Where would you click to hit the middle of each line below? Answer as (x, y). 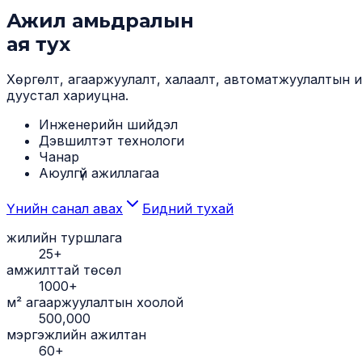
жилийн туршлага (64, 238)
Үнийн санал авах (65, 209)
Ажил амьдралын (100, 20)
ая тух (38, 44)
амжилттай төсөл (64, 270)
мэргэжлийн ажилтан (76, 335)
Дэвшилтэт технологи (112, 141)
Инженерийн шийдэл (108, 125)
